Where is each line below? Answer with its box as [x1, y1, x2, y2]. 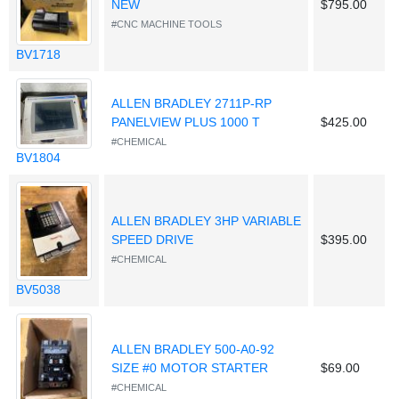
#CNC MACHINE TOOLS [111, 19, 222, 30]
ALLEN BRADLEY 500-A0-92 [111, 342, 274, 357]
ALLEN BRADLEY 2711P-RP [111, 96, 272, 111]
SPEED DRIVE [111, 232, 193, 248]
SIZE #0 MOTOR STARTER [111, 361, 268, 376]
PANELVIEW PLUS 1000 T [111, 115, 260, 130]
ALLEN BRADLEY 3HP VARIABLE [111, 214, 301, 229]
